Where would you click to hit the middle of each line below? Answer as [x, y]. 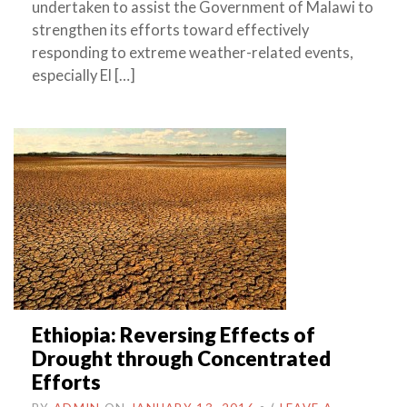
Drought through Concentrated [181, 359]
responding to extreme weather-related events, [193, 53]
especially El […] [84, 76]
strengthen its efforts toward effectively [170, 30]
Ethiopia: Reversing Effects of [174, 335]
